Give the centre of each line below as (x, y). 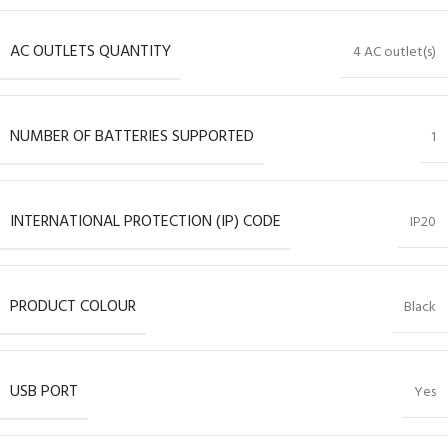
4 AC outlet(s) (394, 53)
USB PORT (44, 392)
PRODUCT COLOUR (73, 307)
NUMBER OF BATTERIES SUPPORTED (132, 137)
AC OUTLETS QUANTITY (90, 52)
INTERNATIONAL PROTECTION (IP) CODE (145, 222)
